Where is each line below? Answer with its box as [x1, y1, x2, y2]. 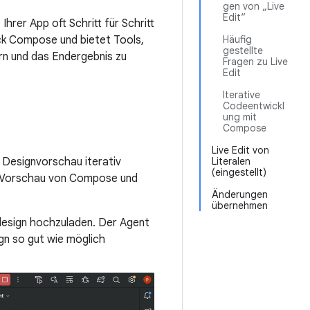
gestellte [223, 44, 263, 57]
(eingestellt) [212, 166, 266, 179]
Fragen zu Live [223, 55, 288, 68]
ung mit [223, 111, 257, 123]
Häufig [223, 33, 252, 46]
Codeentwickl [223, 100, 284, 112]
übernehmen [212, 199, 268, 212]
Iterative [223, 89, 260, 101]
